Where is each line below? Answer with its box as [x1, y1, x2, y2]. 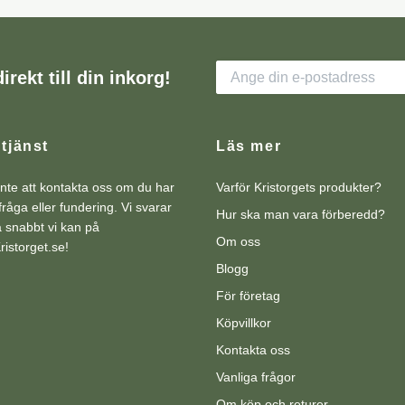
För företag [216, 288, 280, 304]
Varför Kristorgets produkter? [216, 180, 381, 195]
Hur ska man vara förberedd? [216, 207, 385, 222]
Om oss [216, 234, 260, 250]
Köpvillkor [216, 316, 271, 331]
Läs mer [216, 138, 282, 155]
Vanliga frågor [216, 370, 296, 385]
